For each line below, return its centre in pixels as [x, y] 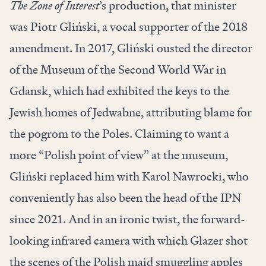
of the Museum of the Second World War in [118, 70]
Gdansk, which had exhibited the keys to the [119, 91]
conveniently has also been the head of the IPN [125, 198]
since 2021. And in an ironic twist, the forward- [127, 219]
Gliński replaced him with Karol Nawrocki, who [129, 177]
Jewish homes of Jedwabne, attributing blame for [131, 113]
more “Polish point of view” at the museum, [119, 155]
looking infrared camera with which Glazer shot [129, 241]
